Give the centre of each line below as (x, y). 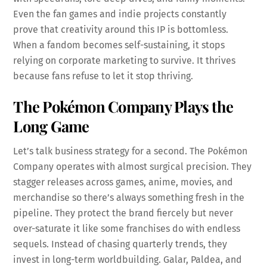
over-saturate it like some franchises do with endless (127, 228)
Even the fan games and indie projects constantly (120, 14)
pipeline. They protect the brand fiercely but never (123, 213)
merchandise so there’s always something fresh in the (129, 197)
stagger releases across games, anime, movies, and (123, 182)
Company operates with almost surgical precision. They (133, 166)
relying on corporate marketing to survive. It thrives (125, 61)
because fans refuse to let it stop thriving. (103, 76)
